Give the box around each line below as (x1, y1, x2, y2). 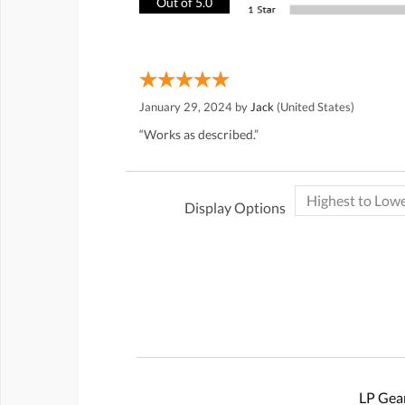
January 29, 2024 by (139, 99, 250, 114)
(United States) (274, 99, 354, 114)
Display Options (184, 198, 286, 216)
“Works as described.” (139, 126, 259, 142)
